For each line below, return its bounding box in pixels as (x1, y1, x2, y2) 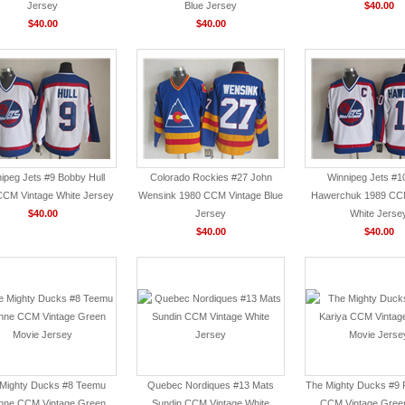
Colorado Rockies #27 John (149, 172, 272, 183)
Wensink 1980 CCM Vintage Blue (138, 190, 283, 201)
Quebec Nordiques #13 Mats (147, 380, 274, 391)
